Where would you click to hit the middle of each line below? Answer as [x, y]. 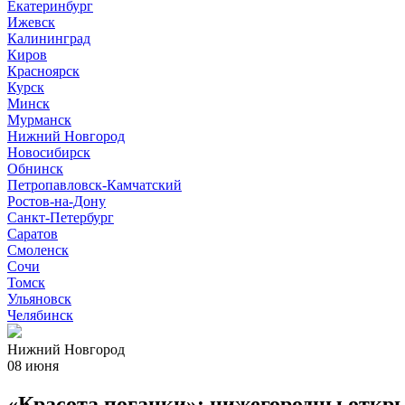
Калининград [49, 38]
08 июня [33, 366]
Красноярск [43, 71]
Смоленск [38, 250]
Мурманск [39, 120]
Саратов [33, 234]
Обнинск [35, 169]
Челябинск [40, 315]
